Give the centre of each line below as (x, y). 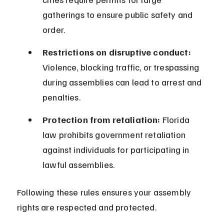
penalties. (61, 97)
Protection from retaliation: (101, 120)
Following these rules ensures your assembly (105, 192)
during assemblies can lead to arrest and (123, 82)
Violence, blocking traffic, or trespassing (122, 67)
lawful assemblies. (79, 165)
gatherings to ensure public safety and (119, 15)
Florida (176, 120)
